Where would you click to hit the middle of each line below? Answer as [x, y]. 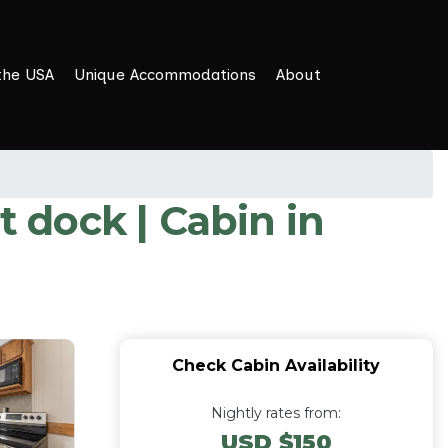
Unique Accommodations [165, 74]
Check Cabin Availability [276, 365]
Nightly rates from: [276, 413]
